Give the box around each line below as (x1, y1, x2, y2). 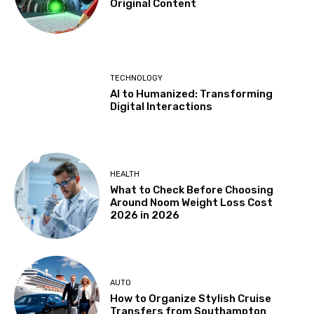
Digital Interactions (110, 100, 213, 113)
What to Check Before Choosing (110, 184, 274, 197)
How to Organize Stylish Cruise (110, 292, 272, 306)
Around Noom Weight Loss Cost (110, 196, 273, 210)
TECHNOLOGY (110, 73, 163, 83)
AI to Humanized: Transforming (110, 87, 273, 100)
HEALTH (110, 170, 140, 179)
